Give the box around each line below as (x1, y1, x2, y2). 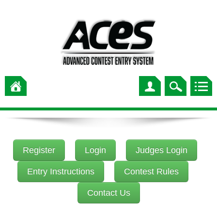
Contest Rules (124, 167, 179, 176)
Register (22, 145, 55, 155)
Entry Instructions (27, 167, 94, 176)
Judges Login (135, 145, 187, 155)
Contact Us (87, 188, 130, 198)
